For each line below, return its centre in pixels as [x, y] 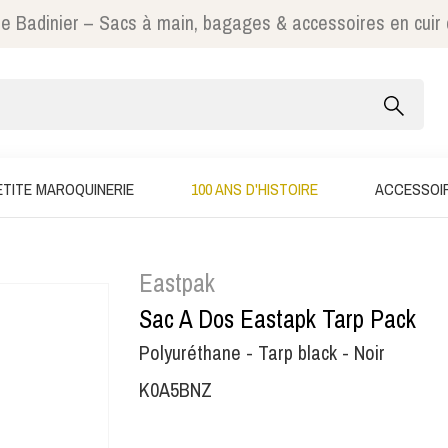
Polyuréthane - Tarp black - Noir [262, 352]
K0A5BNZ [175, 389]
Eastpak [177, 283]
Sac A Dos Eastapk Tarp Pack [277, 319]
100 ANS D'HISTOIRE [254, 189]
